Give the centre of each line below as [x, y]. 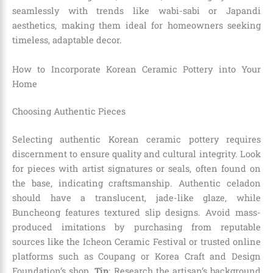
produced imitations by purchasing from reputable [136, 227]
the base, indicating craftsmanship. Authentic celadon [136, 183]
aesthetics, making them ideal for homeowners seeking [136, 26]
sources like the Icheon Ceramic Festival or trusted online [136, 242]
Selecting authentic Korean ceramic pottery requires [136, 140]
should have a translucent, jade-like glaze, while [136, 198]
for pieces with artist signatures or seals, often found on [136, 169]
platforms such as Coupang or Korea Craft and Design [136, 257]
